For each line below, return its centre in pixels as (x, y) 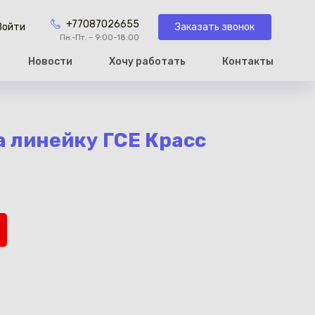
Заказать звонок (215, 27)
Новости (50, 61)
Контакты (247, 61)
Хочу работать (147, 61)
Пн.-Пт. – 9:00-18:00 (99, 38)
